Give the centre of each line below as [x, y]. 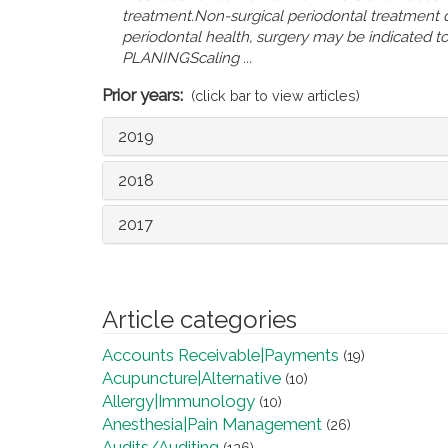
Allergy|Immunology [178, 401]
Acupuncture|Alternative [191, 378]
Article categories [199, 320]
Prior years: [142, 95]
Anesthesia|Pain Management [212, 424]
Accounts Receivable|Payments [220, 355]
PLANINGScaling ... [187, 58]
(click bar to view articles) [275, 96]
